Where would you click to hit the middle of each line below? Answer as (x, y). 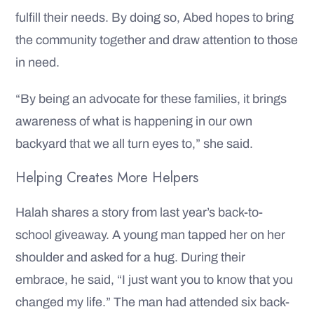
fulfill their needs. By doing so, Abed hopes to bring (155, 17)
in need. (37, 62)
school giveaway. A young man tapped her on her (150, 234)
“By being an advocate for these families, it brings (151, 98)
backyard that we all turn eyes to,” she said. (134, 143)
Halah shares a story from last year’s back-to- (139, 212)
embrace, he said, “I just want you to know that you (154, 279)
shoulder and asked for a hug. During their (130, 257)
